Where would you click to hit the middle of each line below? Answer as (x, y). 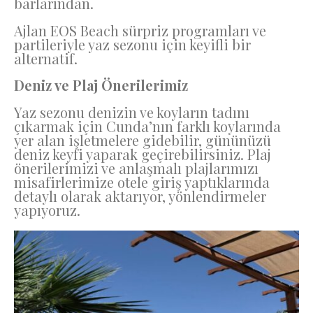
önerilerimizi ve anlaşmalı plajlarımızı (136, 168)
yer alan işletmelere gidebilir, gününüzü (143, 140)
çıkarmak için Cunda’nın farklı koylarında (147, 126)
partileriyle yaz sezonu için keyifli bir (132, 44)
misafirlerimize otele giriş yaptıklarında (142, 182)
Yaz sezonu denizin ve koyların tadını (132, 112)
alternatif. (46, 58)
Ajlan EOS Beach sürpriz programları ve (140, 30)
